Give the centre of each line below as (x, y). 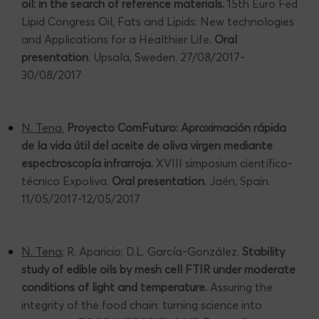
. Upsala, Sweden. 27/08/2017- (167, 57)
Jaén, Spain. (239, 181)
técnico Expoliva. (67, 181)
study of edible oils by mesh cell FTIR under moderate (158, 269)
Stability (263, 251)
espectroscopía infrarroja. (89, 163)
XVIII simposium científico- (224, 163)
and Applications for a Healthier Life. (118, 39)
